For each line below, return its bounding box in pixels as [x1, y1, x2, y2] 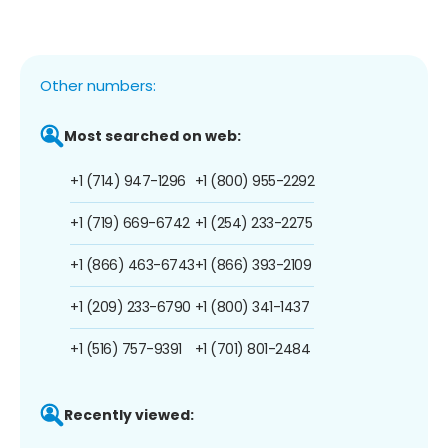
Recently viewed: [64, 404, 194, 425]
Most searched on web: [64, 125, 241, 146]
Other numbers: [40, 74, 156, 96]
